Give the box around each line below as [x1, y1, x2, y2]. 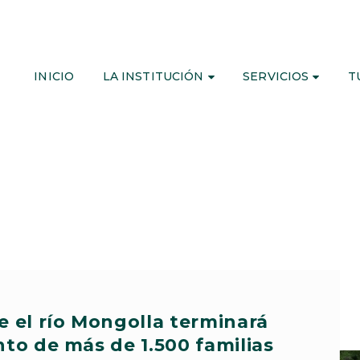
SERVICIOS [243, 68, 309, 84]
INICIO [34, 68, 75, 84]
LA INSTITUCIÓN [102, 68, 204, 84]
